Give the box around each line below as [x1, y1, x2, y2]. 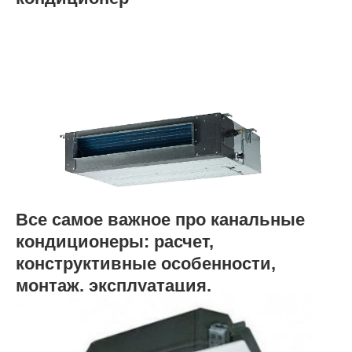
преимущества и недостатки [16, 298, 258, 317]
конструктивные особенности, [16, 254, 276, 273]
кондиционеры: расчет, [16, 232, 214, 251]
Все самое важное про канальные [16, 210, 305, 229]
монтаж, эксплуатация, [16, 276, 211, 295]
